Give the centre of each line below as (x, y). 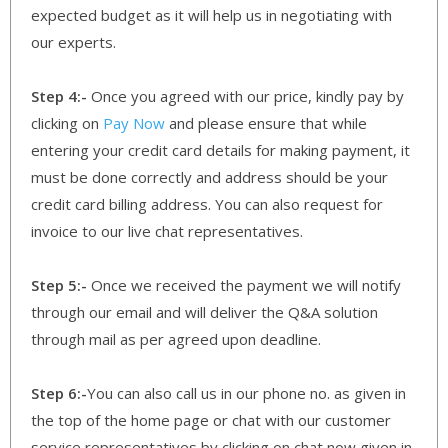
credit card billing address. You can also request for (207, 203)
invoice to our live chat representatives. (167, 230)
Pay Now (134, 122)
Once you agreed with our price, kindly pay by (245, 95)
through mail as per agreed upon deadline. (176, 338)
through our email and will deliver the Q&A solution (204, 311)
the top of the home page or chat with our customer (211, 419)
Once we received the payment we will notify (244, 284)
